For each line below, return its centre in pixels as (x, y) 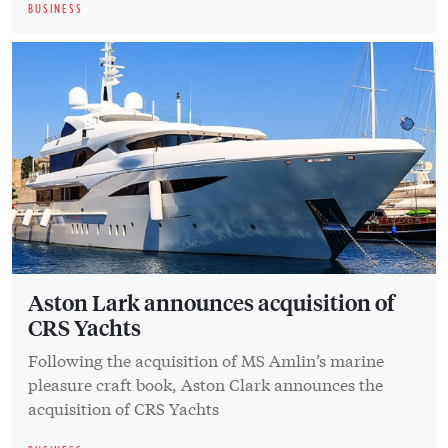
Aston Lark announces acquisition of (211, 302)
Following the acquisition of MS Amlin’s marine (206, 360)
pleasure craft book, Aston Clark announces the (205, 384)
